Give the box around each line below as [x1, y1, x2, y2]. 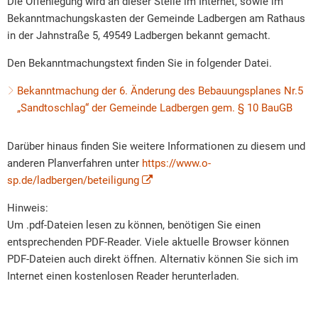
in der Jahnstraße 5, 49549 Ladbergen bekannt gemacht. [7, 29, 270, 42]
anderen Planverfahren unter [7, 157, 142, 170]
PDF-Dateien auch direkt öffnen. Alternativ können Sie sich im [7, 253, 298, 265]
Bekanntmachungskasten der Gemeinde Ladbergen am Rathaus [7, 12, 305, 25]
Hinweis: [7, 202, 48, 214]
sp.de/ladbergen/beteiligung [7, 174, 139, 187]
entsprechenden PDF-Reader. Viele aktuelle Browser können [7, 236, 289, 248]
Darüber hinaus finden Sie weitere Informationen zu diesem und [7, 140, 305, 153]
